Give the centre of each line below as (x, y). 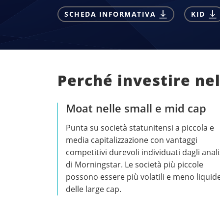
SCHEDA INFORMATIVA (110, 14)
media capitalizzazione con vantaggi (132, 140)
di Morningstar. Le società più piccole (135, 164)
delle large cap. (94, 189)
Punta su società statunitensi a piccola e (140, 127)
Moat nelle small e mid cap (136, 108)
